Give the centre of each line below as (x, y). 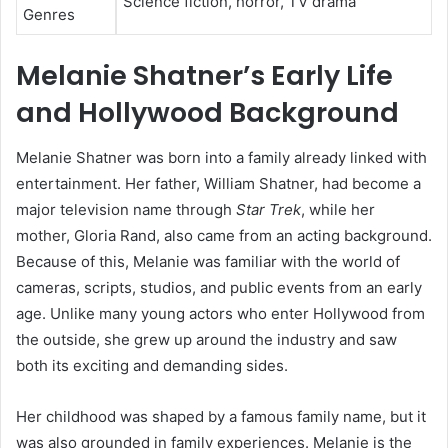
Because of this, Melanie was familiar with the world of (208, 261)
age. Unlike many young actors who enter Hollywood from (220, 313)
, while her (338, 209)
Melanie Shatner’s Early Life (204, 76)
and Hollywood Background (207, 113)
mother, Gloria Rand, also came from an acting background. (224, 235)
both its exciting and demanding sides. (152, 365)
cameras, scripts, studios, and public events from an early (219, 287)
